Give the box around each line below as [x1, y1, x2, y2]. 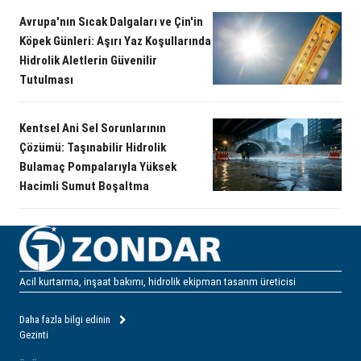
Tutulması [19, 73, 73, 88]
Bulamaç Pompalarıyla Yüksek [19, 160, 176, 175]
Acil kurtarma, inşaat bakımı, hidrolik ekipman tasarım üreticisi [19, 275, 296, 288]
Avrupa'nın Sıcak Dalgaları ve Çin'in [19, 15, 203, 30]
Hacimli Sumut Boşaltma [19, 179, 149, 194]
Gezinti [19, 329, 48, 341]
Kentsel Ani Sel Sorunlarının [19, 121, 166, 136]
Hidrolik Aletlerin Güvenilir [19, 53, 157, 68]
